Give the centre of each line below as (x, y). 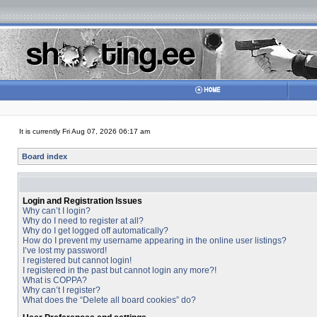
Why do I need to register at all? (83, 221)
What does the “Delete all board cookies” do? (109, 300)
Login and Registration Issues (82, 201)
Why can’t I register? (62, 290)
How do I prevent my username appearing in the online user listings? (155, 241)
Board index (45, 156)
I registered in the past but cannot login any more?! (120, 270)
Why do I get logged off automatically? (96, 231)
